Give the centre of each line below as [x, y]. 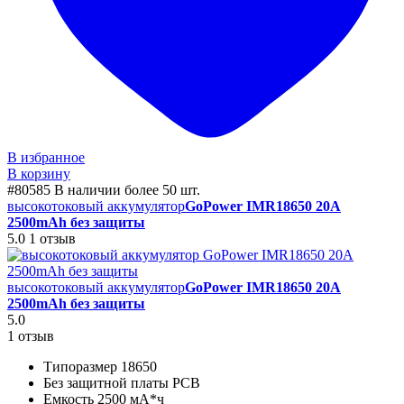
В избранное [46, 157]
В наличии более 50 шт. [127, 189]
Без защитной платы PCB [122, 382]
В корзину [39, 173]
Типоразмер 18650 [100, 366]
